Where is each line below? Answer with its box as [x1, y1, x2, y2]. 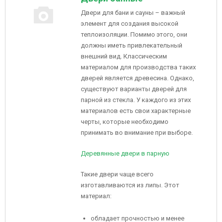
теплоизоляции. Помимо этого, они [81, 31, 187, 38]
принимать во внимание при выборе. [81, 129, 193, 136]
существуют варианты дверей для [81, 85, 187, 93]
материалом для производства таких [81, 63, 196, 71]
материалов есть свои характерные [81, 107, 191, 114]
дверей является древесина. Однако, [81, 74, 194, 82]
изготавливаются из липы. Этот [81, 181, 179, 189]
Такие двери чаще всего [81, 170, 154, 178]
